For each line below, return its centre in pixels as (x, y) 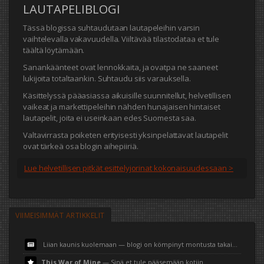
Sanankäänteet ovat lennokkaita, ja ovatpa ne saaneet (121, 67)
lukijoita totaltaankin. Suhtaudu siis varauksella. (107, 79)
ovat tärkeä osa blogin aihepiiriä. (81, 146)
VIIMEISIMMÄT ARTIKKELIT (60, 216)
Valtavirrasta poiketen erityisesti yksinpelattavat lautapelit (126, 135)
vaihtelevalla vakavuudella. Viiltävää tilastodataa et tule (121, 39)
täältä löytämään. (54, 50)
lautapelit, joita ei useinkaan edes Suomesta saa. (110, 118)
